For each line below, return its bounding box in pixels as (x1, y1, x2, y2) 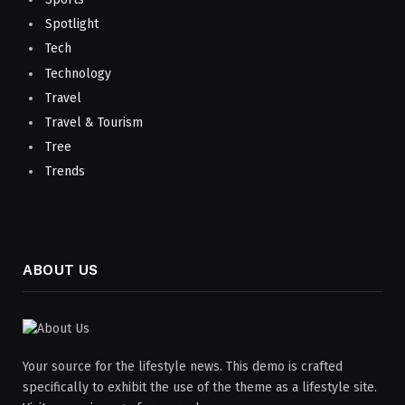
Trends (45, 164, 85, 180)
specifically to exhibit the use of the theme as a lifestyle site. (23, 380, 377, 396)
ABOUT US (23, 262, 99, 278)
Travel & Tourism (45, 114, 143, 130)
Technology (45, 65, 111, 81)
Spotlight (45, 16, 99, 33)
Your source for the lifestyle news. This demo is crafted (23, 359, 343, 375)
